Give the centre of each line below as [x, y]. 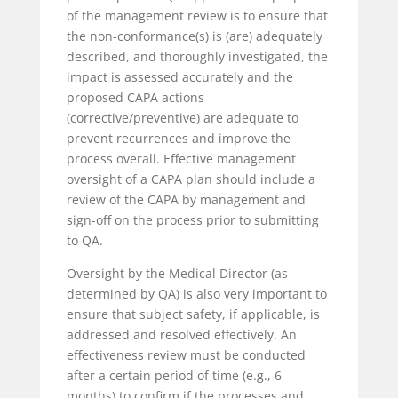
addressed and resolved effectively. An [181, 334]
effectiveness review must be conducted [186, 354]
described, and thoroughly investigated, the [197, 56]
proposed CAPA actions [135, 97]
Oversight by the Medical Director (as [177, 273]
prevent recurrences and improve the [178, 138]
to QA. [86, 240]
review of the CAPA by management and [186, 199]
